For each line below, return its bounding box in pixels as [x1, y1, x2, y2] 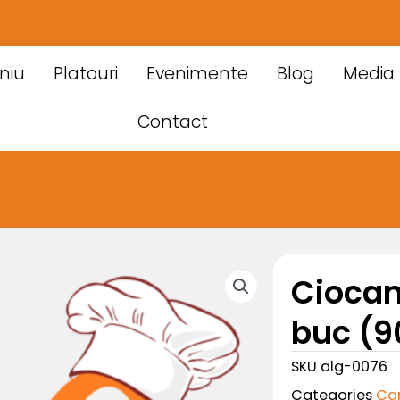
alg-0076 [320, 355, 387, 377]
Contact [137, 110, 208, 134]
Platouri [54, 62, 119, 86]
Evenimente [146, 62, 249, 86]
